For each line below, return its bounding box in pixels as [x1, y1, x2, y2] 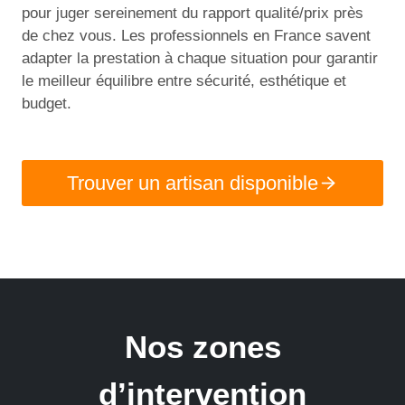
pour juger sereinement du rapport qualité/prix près [22, 5, 363, 22]
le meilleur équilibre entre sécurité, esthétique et [22, 72, 346, 89]
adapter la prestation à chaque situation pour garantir [22, 50, 378, 67]
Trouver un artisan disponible [67, 171, 319, 194]
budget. [22, 95, 71, 112]
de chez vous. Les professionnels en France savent [22, 27, 371, 44]
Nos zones [124, 329, 281, 365]
